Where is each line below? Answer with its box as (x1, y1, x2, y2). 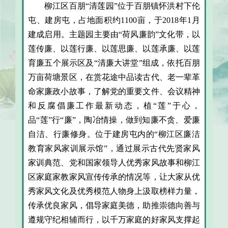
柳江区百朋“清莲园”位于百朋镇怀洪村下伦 (44, 2, 200, 10)
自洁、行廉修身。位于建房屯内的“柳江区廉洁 (28, 130, 200, 138)
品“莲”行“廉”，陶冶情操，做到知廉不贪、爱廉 (28, 116, 200, 124)
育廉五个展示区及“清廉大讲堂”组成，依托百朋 (28, 59, 200, 67)
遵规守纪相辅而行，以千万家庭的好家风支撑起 (28, 215, 200, 224)
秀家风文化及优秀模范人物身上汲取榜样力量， (28, 187, 200, 195)
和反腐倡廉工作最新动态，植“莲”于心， (28, 101, 200, 110)
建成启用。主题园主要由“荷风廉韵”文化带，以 (28, 30, 200, 39)
